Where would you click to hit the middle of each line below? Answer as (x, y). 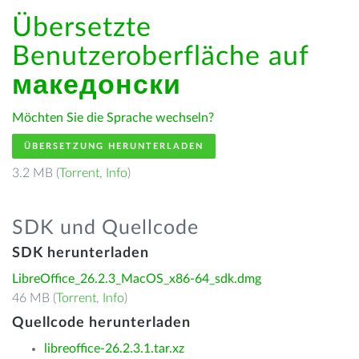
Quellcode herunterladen (101, 323)
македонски (97, 86)
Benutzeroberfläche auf (160, 57)
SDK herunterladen (81, 253)
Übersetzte (82, 28)
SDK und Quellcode (105, 228)
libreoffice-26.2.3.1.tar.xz (114, 349)
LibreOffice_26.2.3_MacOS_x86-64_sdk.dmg (137, 279)
